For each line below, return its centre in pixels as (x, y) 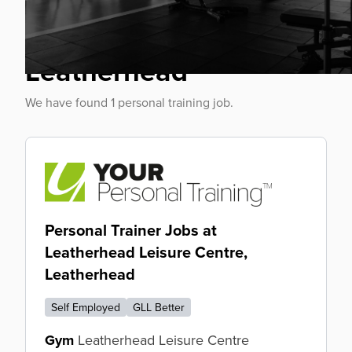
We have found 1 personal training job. (129, 102)
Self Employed (86, 307)
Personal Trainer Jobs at (131, 230)
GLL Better (159, 307)
